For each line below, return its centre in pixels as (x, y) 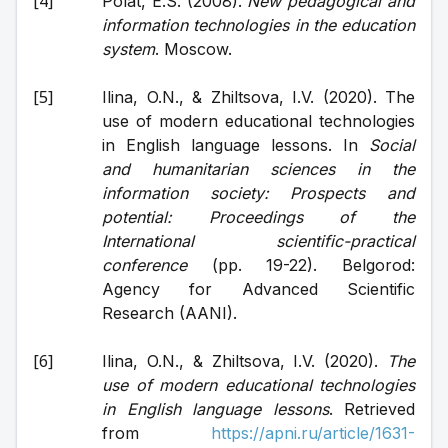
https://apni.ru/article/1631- (313, 433)
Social (392, 145)
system (128, 49)
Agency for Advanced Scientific (258, 289)
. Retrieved (371, 409)
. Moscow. (193, 49)
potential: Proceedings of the (258, 217)
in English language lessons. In (235, 145)
